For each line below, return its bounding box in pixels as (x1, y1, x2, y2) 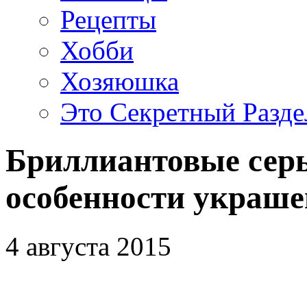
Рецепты (60, 5, 156, 34)
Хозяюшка (60, 66, 179, 96)
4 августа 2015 (5, 231, 171, 261)
